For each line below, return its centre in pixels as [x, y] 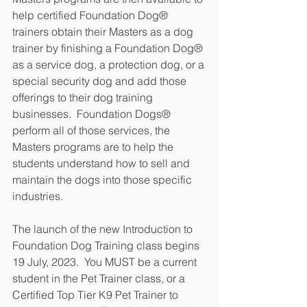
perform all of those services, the [93, 130]
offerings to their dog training [84, 97]
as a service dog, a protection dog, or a [110, 64]
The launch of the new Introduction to [104, 229]
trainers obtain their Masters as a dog [104, 32]
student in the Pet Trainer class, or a [100, 278]
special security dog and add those [101, 81]
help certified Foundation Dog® [91, 15]
